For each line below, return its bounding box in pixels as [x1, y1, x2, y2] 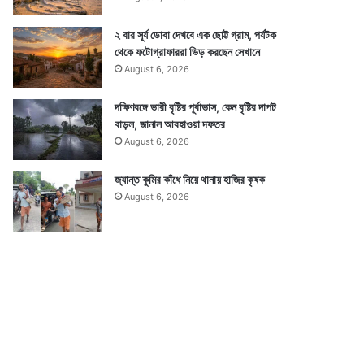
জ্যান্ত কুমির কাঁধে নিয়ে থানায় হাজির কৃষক [115, 172, 266, 186]
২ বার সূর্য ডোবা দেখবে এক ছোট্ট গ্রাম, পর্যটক [115, 28, 277, 41]
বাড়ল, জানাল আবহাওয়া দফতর [115, 117, 226, 131]
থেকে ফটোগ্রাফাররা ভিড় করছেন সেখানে [115, 45, 261, 58]
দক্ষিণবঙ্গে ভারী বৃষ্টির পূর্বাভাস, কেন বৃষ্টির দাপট [115, 100, 277, 114]
